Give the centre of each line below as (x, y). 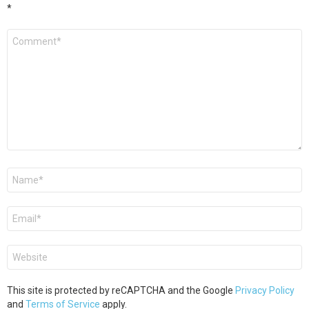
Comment (32, 34)
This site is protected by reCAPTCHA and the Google (121, 290)
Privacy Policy (265, 290)
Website (28, 250)
